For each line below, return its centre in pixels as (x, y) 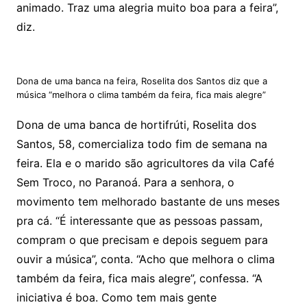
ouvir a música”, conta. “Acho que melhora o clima (145, 259)
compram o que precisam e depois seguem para (142, 240)
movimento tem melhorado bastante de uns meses (148, 202)
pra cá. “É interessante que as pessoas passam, (139, 221)
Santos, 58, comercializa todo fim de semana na (142, 144)
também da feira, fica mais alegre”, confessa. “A (139, 279)
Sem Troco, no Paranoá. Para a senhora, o (125, 183)
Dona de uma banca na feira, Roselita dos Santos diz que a (142, 81)
